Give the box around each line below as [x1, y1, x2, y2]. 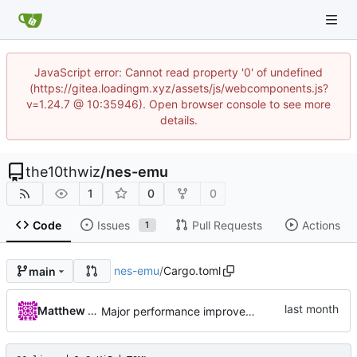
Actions [301, 218, 340, 232]
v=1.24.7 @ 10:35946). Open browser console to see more [26, 97, 331, 111]
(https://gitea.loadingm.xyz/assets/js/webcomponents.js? [29, 81, 328, 95]
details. [159, 113, 198, 127]
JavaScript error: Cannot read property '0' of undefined [34, 65, 323, 79]
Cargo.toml [163, 264, 221, 278]
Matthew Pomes [88, 304, 97, 318]
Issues [96, 218, 130, 232]
